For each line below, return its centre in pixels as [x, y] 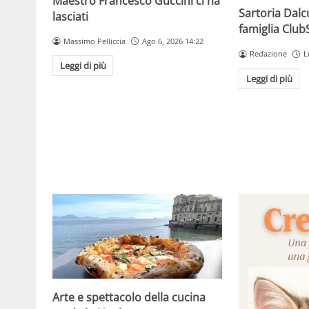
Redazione [268, 54]
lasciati [70, 16]
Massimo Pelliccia [94, 41]
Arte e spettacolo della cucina [129, 297]
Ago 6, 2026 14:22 [172, 41]
